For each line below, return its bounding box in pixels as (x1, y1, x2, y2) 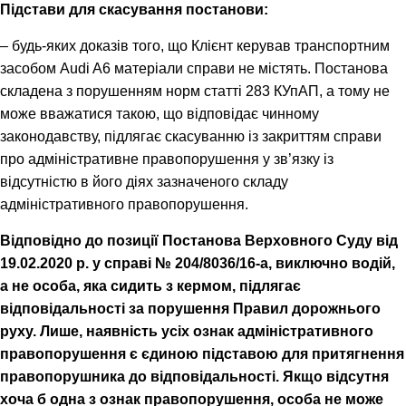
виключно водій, (275, 255, 395, 271)
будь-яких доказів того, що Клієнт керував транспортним (12, 37, 390, 53)
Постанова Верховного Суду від (162, 232, 398, 248)
